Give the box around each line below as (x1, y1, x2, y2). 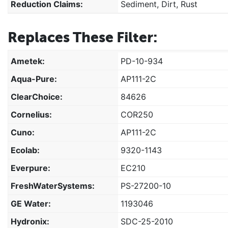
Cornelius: (11, 109, 52, 120)
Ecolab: (11, 145, 40, 155)
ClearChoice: (11, 91, 63, 102)
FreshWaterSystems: (11, 180, 95, 191)
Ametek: (11, 55, 45, 66)
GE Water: (11, 198, 51, 209)
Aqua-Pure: (11, 73, 57, 84)
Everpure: (11, 162, 50, 173)
